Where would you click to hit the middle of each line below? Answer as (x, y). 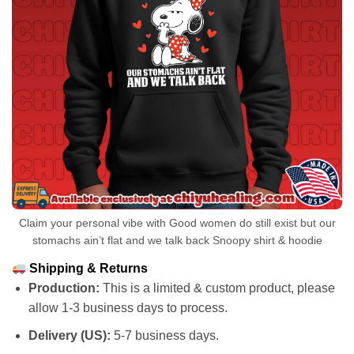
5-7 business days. (164, 335)
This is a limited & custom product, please (217, 288)
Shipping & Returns (87, 269)
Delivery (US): (69, 335)
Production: (64, 288)
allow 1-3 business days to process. (128, 308)
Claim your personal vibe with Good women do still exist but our (177, 223)
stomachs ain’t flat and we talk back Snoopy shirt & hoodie (177, 241)
